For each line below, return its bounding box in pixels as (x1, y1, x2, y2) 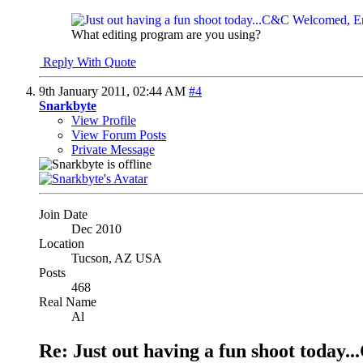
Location (39, 237, 84, 251)
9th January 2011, (39, 84, 133, 99)
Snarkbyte (39, 99, 96, 113)
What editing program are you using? (71, 28, 261, 42)
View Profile (71, 113, 136, 128)
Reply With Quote (40, 55, 136, 70)
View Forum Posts (71, 128, 166, 143)
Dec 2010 (71, 222, 122, 237)
